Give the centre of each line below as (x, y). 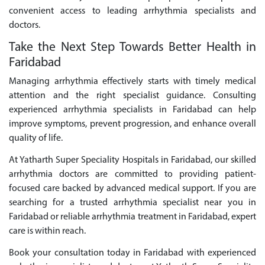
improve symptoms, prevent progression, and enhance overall (132, 125)
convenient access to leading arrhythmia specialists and (132, 11)
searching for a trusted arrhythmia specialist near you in (132, 203)
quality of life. (36, 139)
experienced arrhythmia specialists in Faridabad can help (132, 110)
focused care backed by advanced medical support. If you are (132, 188)
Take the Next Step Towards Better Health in (132, 47)
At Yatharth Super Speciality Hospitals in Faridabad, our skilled (132, 160)
